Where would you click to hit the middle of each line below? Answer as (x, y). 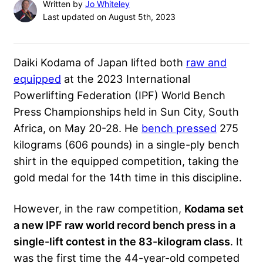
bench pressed (179, 128)
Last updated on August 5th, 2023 (109, 17)
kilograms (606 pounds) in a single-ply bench (127, 145)
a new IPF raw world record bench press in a (124, 225)
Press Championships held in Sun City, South (126, 112)
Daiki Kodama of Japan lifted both (100, 63)
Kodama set (214, 209)
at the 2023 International (126, 79)
